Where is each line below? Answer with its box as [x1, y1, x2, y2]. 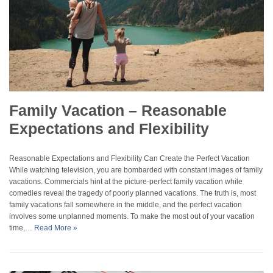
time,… [9, 223, 34, 232]
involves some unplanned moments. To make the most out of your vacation [9, 211, 255, 221]
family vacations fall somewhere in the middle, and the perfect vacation [9, 200, 242, 209]
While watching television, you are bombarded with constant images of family [9, 165, 263, 174]
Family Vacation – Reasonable [9, 101, 227, 119]
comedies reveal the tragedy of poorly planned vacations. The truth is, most [9, 188, 256, 197]
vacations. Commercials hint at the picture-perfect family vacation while [9, 177, 243, 186]
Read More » [34, 223, 77, 232]
